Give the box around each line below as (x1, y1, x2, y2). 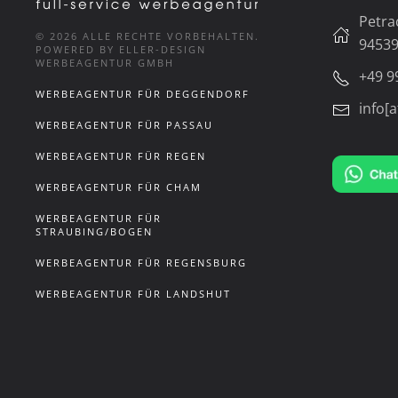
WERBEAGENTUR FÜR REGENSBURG (36, 256, 247, 269)
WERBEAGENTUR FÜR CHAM (36, 180, 202, 194)
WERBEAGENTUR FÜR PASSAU (36, 118, 213, 131)
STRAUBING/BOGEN (36, 225, 153, 238)
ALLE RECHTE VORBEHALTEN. (78, 29, 259, 43)
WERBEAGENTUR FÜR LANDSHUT (36, 287, 231, 300)
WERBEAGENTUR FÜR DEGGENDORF (36, 87, 250, 100)
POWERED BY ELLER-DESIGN (36, 43, 206, 56)
